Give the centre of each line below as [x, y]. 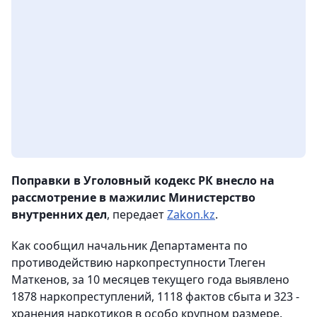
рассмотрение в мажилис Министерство [133, 198]
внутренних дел [59, 215]
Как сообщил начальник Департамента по [129, 246]
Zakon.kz [191, 215]
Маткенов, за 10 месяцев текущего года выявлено [150, 280]
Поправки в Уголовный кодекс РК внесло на [143, 181]
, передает [137, 215]
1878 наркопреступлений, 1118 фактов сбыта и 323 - [155, 297]
